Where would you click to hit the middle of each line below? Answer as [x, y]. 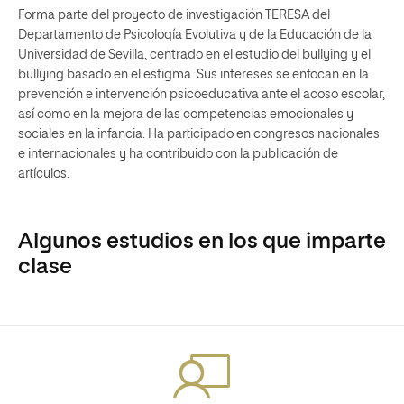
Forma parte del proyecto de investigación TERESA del [174, 15]
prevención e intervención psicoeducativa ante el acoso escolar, [202, 95]
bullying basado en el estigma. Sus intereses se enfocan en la [193, 75]
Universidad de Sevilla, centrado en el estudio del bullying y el [194, 55]
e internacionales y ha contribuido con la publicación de [178, 154]
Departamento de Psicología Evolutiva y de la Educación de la [195, 35]
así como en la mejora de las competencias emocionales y [186, 115]
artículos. [44, 174]
